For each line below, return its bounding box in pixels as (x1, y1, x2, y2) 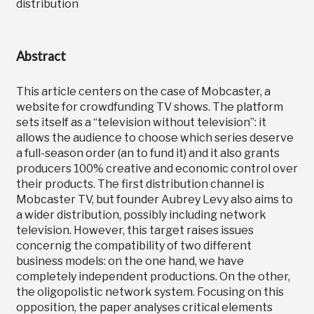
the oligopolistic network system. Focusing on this (15, 285, 284, 299)
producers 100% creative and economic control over (15, 161, 298, 175)
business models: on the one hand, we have (15, 254, 244, 268)
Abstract (15, 48, 66, 64)
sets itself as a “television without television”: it (15, 115, 266, 129)
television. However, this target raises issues (15, 223, 254, 237)
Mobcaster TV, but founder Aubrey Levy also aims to (15, 192, 293, 206)
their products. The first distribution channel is (15, 177, 264, 191)
